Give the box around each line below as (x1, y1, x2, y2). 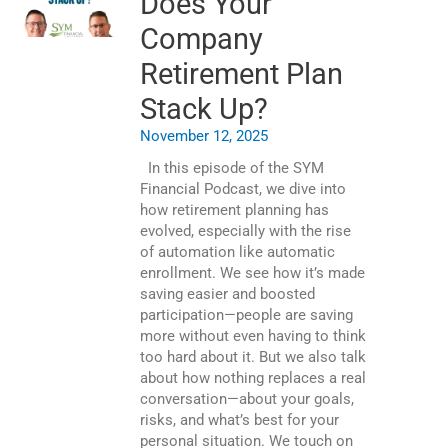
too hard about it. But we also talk (140, 348, 366, 367)
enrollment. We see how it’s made (140, 264, 365, 283)
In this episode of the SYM (140, 159, 324, 178)
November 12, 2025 (140, 127, 268, 146)
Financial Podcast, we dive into (140, 180, 346, 199)
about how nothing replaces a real (140, 369, 366, 388)
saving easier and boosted (140, 285, 315, 304)
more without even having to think (140, 327, 366, 346)
